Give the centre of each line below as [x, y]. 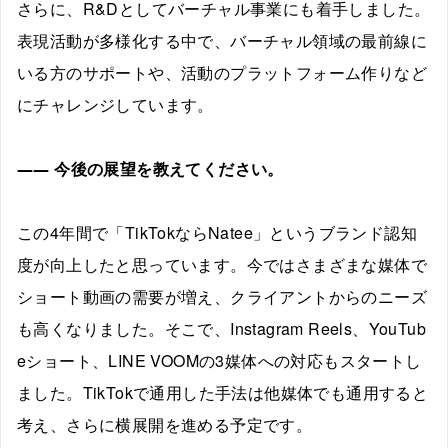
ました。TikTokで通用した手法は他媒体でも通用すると [223, 392]
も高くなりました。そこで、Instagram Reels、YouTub [221, 328]
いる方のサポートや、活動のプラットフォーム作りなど [222, 72]
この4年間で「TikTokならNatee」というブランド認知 [217, 232]
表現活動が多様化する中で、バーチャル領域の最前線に [222, 40]
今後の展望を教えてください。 [169, 168]
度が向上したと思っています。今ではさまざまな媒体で [222, 264]
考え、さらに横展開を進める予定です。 [165, 424]
